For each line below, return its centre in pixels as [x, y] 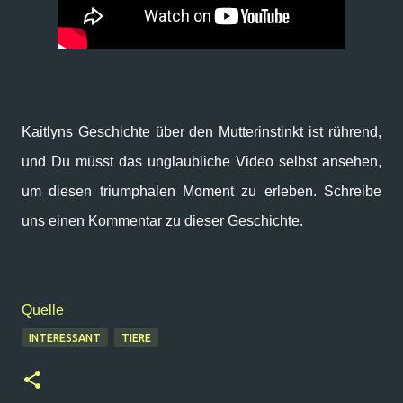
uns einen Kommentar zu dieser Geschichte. [162, 221]
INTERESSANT [65, 338]
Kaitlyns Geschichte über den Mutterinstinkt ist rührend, [201, 132]
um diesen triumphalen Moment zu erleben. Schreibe [201, 191]
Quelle [43, 310]
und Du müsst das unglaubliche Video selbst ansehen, [201, 161]
